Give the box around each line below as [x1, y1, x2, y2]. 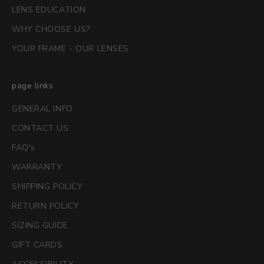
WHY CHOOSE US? [12, 23, 90, 35]
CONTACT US [12, 122, 69, 134]
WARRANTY [12, 161, 62, 173]
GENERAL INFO [12, 103, 73, 114]
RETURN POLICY [12, 200, 80, 212]
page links [12, 80, 54, 91]
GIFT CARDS [12, 239, 63, 250]
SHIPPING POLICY [12, 180, 83, 192]
